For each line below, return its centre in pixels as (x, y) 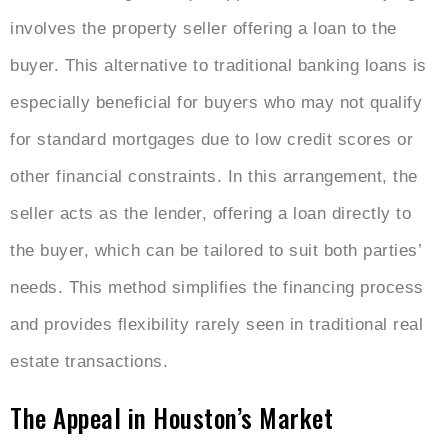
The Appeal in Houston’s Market (171, 418)
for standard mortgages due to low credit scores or (211, 140)
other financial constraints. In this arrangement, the (214, 177)
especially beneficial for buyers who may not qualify (216, 103)
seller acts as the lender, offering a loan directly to (210, 214)
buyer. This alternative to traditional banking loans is (218, 66)
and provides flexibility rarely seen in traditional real (216, 325)
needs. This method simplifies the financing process (217, 288)
